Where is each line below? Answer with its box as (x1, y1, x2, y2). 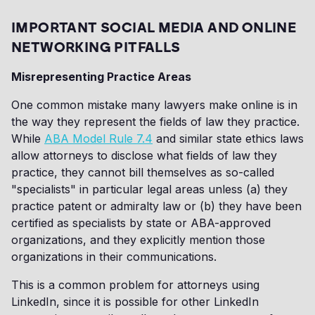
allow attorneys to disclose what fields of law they (11, 148, 277, 162)
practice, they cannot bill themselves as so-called (11, 165, 274, 179)
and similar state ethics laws (153, 131, 304, 146)
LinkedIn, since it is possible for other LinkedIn (11, 295, 259, 309)
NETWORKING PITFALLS (11, 39, 181, 56)
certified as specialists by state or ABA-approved (11, 216, 271, 230)
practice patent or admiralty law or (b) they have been (11, 199, 302, 213)
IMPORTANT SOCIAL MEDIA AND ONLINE (11, 19, 297, 36)
